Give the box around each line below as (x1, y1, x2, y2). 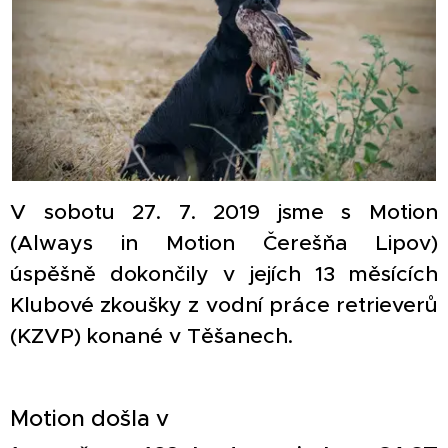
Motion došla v (10, 403, 169, 432)
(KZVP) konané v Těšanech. (10, 322, 299, 349)
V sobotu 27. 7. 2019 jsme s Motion (10, 198, 438, 225)
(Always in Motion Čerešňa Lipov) (10, 229, 438, 256)
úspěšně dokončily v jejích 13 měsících (10, 260, 438, 287)
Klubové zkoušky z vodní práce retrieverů (10, 291, 438, 318)
